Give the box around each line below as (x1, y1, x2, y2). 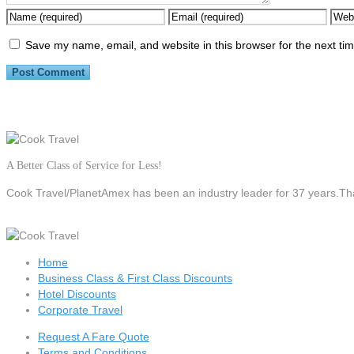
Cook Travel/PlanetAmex (6, 186, 130, 199)
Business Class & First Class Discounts (38, 271, 232, 284)
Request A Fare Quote (38, 330, 149, 343)
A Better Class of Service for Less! (6, 159, 162, 171)
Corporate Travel (38, 303, 122, 316)
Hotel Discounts (38, 287, 116, 300)
